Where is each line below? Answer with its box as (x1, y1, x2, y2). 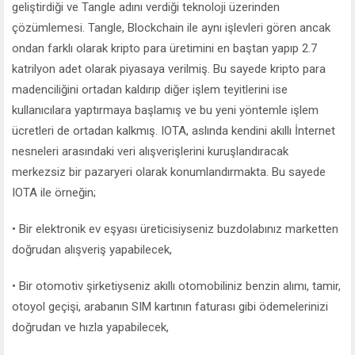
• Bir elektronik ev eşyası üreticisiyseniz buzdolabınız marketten (12, 222, 338, 237)
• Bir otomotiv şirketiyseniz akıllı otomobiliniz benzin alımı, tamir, (12, 279, 341, 294)
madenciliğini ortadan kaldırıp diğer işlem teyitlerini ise (12, 82, 288, 97)
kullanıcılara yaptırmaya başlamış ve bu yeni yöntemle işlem (12, 103, 319, 118)
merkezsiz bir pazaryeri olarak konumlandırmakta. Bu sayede (12, 165, 326, 180)
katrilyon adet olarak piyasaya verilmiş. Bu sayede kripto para (12, 62, 326, 77)
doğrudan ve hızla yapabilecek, (12, 320, 169, 335)
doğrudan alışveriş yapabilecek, (12, 242, 172, 258)
